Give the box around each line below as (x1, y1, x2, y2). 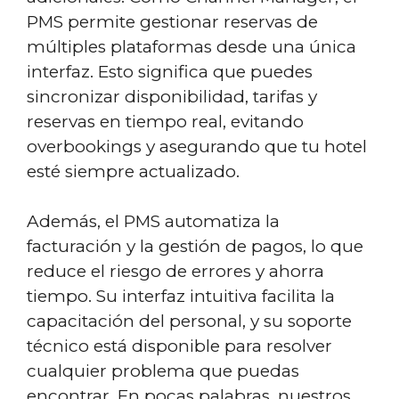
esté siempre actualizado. (27, 160, 240, 182)
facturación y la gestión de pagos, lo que (27, 236, 363, 256)
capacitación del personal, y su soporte (27, 311, 352, 331)
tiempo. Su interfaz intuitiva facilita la (27, 286, 335, 306)
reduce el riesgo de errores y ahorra (27, 261, 324, 281)
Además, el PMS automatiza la (27, 211, 280, 232)
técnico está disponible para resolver (27, 336, 332, 356)
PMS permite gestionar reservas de (27, 11, 318, 32)
